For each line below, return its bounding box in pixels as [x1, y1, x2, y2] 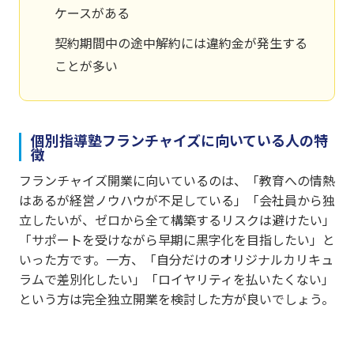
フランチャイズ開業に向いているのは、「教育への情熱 [19, 170, 335, 190]
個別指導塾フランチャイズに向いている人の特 [31, 129, 328, 150]
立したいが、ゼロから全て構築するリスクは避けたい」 [19, 209, 335, 229]
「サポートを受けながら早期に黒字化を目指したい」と [19, 229, 335, 249]
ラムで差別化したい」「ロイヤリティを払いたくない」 [19, 269, 334, 288]
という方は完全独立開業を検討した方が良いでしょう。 [19, 288, 334, 308]
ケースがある [55, 2, 130, 22]
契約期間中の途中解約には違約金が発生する [55, 32, 307, 52]
